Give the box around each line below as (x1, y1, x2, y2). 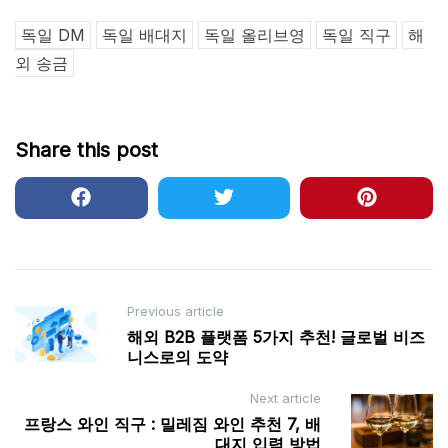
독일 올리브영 (204, 25, 305, 46)
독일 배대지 (102, 25, 187, 46)
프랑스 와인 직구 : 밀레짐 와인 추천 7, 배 (24, 414, 321, 435)
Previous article (127, 303, 224, 320)
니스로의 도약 (127, 347, 228, 368)
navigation (14, 331, 131, 361)
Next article (250, 390, 321, 407)
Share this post (15, 138, 158, 163)
